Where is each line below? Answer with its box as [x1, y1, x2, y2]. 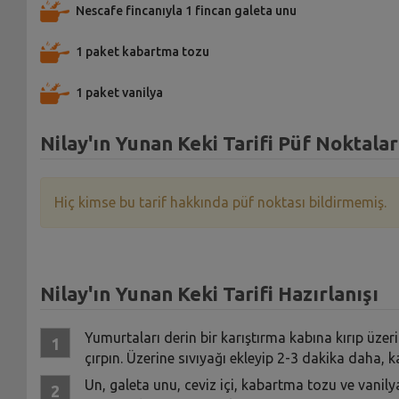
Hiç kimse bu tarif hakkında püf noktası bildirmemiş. [53, 193, 387, 210]
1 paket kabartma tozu [75, 44, 209, 59]
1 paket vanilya [75, 85, 163, 100]
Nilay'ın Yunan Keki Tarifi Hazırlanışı [39, 281, 379, 305]
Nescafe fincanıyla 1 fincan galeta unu [75, 3, 297, 18]
